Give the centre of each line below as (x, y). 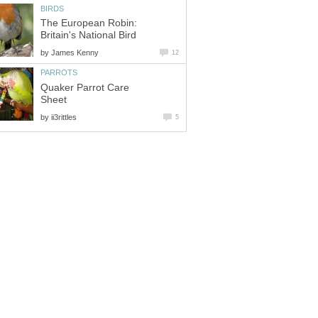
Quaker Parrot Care (85, 87)
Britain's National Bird (88, 35)
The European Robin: (89, 23)
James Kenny (75, 53)
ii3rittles (64, 117)
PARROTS (59, 73)
